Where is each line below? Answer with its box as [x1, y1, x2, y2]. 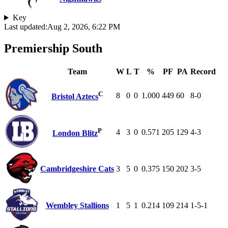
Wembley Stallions [45, 201, 109, 210]
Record [190, 67, 216, 76]
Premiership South [4, 41, 102, 55]
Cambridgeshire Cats [40, 164, 114, 173]
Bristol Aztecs [51, 92, 98, 101]
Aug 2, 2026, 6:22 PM [47, 22, 120, 32]
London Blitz [52, 129, 98, 138]
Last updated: [4, 22, 47, 32]
